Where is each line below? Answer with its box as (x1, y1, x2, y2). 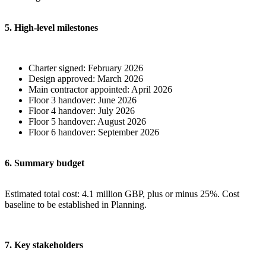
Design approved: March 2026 (28, 74, 143, 84)
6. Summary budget (5, 158, 84, 168)
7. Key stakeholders (5, 240, 83, 250)
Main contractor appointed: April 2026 (28, 84, 172, 94)
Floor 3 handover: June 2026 (28, 95, 137, 105)
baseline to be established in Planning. (5, 199, 147, 210)
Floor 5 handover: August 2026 (28, 116, 146, 126)
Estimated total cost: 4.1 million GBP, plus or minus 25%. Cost (5, 189, 239, 199)
